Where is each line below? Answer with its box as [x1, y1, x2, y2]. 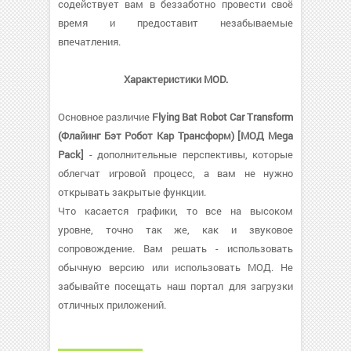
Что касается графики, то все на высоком [58, 204, 293, 218]
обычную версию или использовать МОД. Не [58, 260, 293, 274]
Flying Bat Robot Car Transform [152, 110, 293, 124]
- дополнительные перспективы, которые [84, 147, 293, 161]
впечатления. [58, 34, 121, 49]
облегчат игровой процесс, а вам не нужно [58, 166, 293, 180]
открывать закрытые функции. [58, 185, 206, 199]
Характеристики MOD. [123, 72, 228, 86]
